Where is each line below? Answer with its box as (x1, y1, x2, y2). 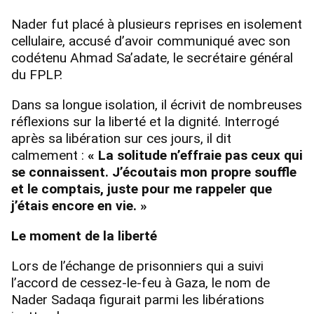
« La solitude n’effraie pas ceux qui (84, 146, 303, 163)
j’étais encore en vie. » (11, 197, 147, 214)
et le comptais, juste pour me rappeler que (11, 180, 272, 197)
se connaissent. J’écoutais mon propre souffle (11, 163, 296, 180)
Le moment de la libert (11, 227, 150, 244)
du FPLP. (11, 66, 62, 83)
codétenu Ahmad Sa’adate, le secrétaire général (11, 49, 293, 66)
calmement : (11, 146, 84, 163)
